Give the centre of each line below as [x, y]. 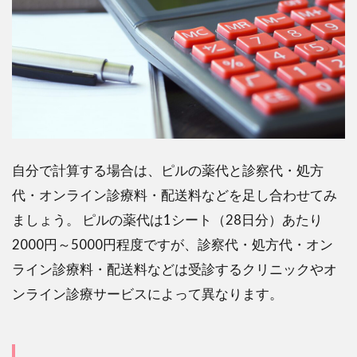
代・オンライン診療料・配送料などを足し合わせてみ [175, 194]
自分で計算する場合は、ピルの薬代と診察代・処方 [168, 170]
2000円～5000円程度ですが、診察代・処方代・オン [173, 244]
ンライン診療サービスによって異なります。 [147, 293]
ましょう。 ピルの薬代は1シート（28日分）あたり [167, 219]
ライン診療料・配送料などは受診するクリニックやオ [175, 269]
